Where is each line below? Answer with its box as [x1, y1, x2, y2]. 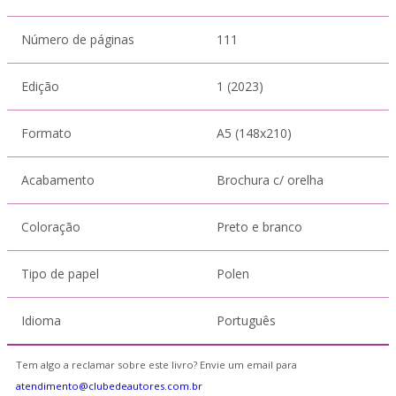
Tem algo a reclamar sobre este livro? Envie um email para [16, 358, 297, 371]
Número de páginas [21, 31, 134, 48]
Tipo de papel [21, 265, 99, 282]
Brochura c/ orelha [217, 171, 324, 188]
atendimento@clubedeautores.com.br [16, 379, 202, 392]
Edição [21, 78, 59, 95]
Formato [21, 125, 72, 141]
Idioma [21, 312, 61, 329]
